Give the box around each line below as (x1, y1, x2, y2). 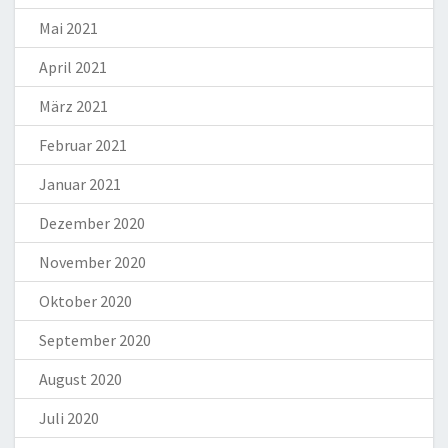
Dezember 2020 (39, 213, 145, 234)
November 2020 (39, 252, 146, 273)
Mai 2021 (39, 18, 98, 39)
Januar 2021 (39, 174, 121, 195)
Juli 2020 (39, 408, 99, 429)
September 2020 (39, 330, 151, 351)
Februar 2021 (39, 135, 127, 156)
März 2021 (39, 96, 108, 117)
